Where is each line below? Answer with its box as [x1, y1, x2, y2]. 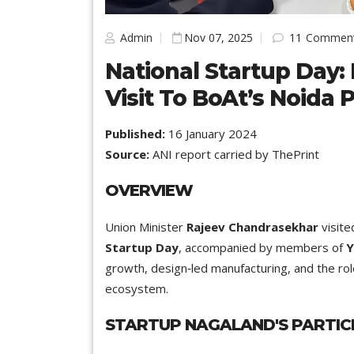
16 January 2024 [165, 125, 257, 141]
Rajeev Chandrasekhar [186, 218, 318, 235]
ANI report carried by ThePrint [149, 145, 319, 162]
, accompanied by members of [179, 239, 346, 255]
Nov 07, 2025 [184, 29, 253, 45]
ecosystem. [105, 280, 168, 296]
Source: [105, 145, 149, 162]
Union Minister [105, 218, 186, 235]
